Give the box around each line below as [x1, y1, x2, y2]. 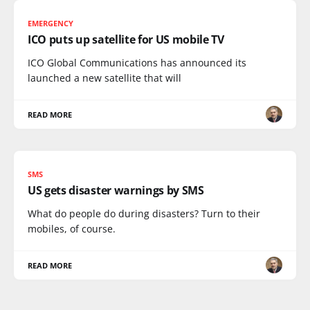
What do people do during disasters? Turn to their [28, 206, 260, 220]
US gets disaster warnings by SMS [28, 182, 204, 198]
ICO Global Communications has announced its [28, 55, 246, 69]
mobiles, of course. [28, 221, 116, 235]
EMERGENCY [28, 17, 74, 28]
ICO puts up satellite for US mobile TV [28, 31, 224, 47]
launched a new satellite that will [28, 71, 181, 84]
